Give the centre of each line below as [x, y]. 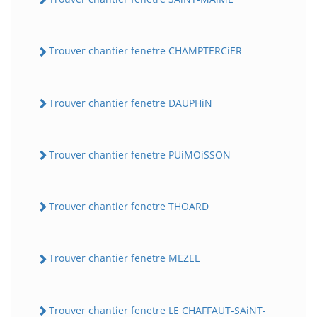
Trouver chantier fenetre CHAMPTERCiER [145, 51]
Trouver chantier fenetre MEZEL [124, 258]
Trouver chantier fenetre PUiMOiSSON [140, 154]
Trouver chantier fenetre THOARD [129, 207]
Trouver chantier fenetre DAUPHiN [131, 103]
